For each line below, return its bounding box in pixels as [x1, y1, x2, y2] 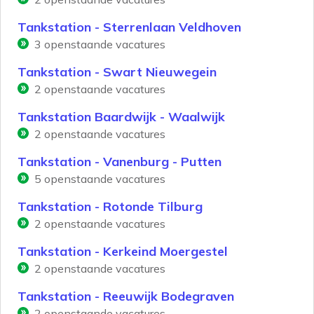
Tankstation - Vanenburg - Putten [18, 153, 221, 170]
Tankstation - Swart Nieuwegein [18, 64, 217, 81]
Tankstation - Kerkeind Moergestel [18, 243, 228, 260]
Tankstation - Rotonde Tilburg [18, 198, 203, 215]
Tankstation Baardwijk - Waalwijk [18, 109, 225, 125]
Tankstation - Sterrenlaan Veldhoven [18, 19, 241, 36]
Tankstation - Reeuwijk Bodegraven [18, 288, 234, 305]
